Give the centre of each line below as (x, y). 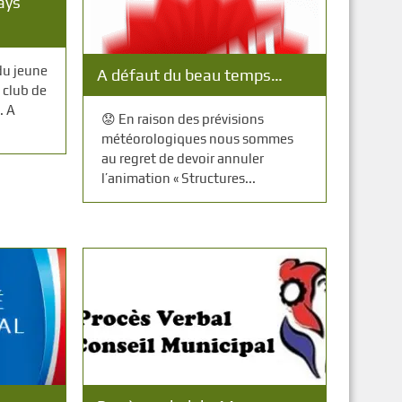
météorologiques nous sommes (198, 139)
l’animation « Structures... (179, 178)
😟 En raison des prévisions (183, 119)
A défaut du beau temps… (190, 75)
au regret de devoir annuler (183, 158)
